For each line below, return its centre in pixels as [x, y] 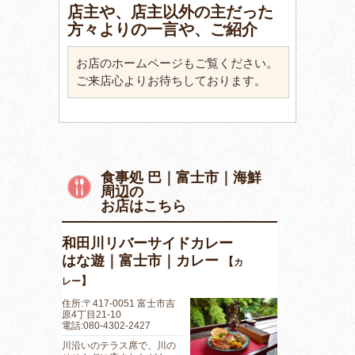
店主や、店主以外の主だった [170, 11]
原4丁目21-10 [92, 314]
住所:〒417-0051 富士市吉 [118, 303]
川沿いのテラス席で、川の [119, 345]
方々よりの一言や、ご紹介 [162, 29]
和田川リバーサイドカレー [147, 243]
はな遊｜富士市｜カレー [142, 260]
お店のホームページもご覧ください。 [177, 63]
